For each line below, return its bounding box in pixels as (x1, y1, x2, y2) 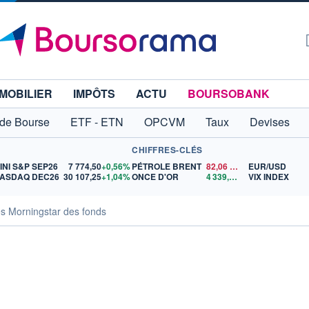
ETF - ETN (70, 114, 123, 130)
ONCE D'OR (132, 170, 179, 183)
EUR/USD (248, 160, 287, 172)
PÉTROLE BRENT (132, 160, 202, 172)
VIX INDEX (248, 170, 290, 183)
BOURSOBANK (188, 86, 270, 101)
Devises (250, 114, 290, 130)
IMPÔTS (73, 86, 115, 101)
